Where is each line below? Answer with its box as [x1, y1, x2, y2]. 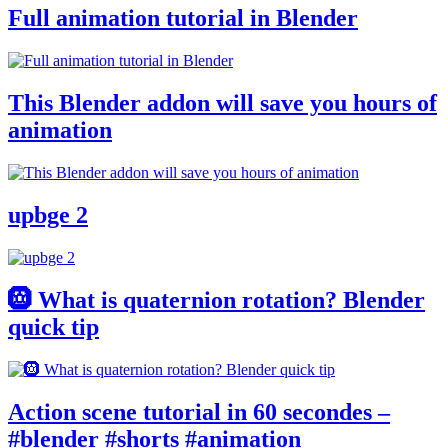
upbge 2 [8, 201, 88, 228]
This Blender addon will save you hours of [8, 90, 437, 117]
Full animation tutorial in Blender [8, 5, 358, 32]
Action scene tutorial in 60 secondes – [8, 398, 390, 425]
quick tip [8, 313, 99, 340]
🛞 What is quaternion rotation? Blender [8, 286, 425, 313]
